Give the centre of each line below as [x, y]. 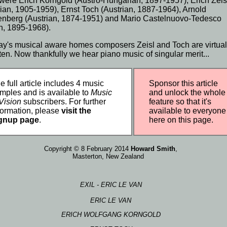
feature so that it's [180, 102]
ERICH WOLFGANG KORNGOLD [111, 215]
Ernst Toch [80, 9]
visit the [77, 111]
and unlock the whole [187, 92]
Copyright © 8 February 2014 [88, 149]
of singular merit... [177, 54]
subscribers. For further [64, 102]
